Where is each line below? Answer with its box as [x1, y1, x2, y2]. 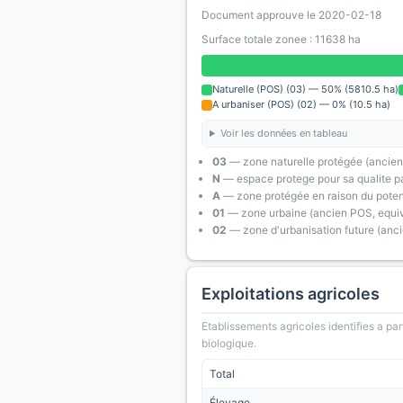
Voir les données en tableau [219, 127, 347, 139]
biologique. [201, 336, 256, 350]
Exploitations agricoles [201, 284, 380, 303]
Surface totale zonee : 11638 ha [201, 32, 361, 46]
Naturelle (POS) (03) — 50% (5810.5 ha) [212, 83, 399, 95]
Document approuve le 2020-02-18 [201, 8, 381, 22]
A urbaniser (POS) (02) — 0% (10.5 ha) [212, 98, 390, 111]
